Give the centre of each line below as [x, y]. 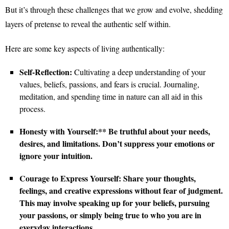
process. [32, 109]
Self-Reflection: [46, 72]
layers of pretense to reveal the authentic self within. [88, 24]
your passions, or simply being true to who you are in [110, 215]
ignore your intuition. [56, 156]
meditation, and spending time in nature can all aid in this [111, 96]
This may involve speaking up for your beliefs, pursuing [114, 203]
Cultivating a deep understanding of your [139, 72]
